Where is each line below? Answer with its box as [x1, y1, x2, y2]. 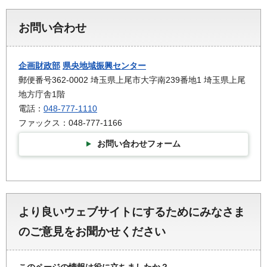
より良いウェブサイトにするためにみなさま [18, 206, 245, 219]
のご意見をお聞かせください [18, 225, 166, 238]
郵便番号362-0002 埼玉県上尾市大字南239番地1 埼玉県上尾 [18, 74, 246, 85]
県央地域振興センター [63, 60, 146, 70]
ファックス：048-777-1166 [18, 117, 122, 128]
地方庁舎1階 [18, 89, 65, 99]
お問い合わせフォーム [97, 139, 181, 149]
